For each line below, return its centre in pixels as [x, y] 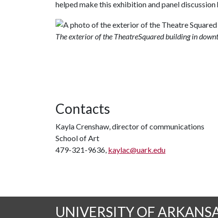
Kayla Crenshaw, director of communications [130, 126]
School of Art [77, 138]
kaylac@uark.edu [137, 150]
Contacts [83, 109]
